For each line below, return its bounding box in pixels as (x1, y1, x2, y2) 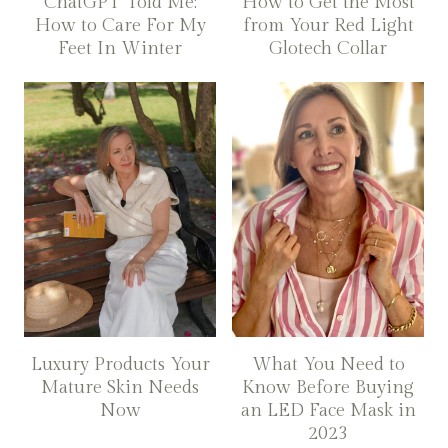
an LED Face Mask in (240, 400, 416, 422)
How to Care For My (34, 14, 206, 36)
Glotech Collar (269, 37, 387, 59)
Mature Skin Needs (41, 377, 199, 399)
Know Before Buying (242, 377, 414, 399)
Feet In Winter (58, 37, 182, 59)
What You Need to (251, 354, 405, 376)
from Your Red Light (242, 14, 414, 36)
